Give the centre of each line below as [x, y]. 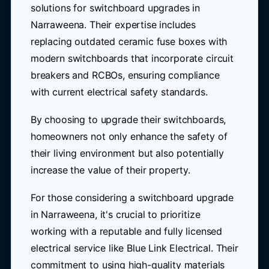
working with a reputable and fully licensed [126, 231]
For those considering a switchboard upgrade [132, 198]
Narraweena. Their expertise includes [113, 25]
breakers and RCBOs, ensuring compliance [125, 75]
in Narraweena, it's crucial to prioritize [115, 214]
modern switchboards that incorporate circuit [132, 58]
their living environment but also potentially [127, 153]
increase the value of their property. [110, 170]
